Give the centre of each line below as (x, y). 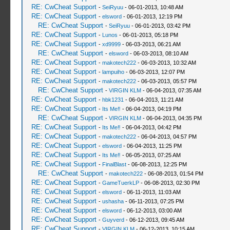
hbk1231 (113, 100)
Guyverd (113, 220)
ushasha (113, 201)
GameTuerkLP (120, 183)
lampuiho (113, 72)
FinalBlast (114, 164)
